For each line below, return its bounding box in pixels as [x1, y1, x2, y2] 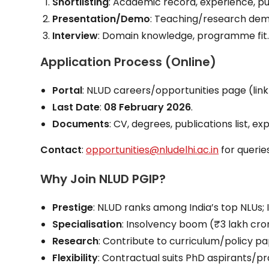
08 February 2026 [104, 100, 192, 114]
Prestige [52, 200, 94, 214]
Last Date [52, 100, 100, 114]
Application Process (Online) [40, 53, 217, 70]
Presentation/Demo [52, 11, 151, 26]
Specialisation [52, 217, 122, 231]
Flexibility [52, 250, 98, 265]
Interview [52, 28, 98, 43]
